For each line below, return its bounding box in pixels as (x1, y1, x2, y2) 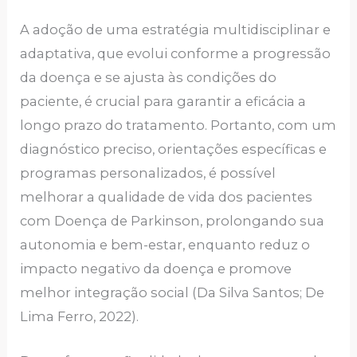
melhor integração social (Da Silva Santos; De (20, 284, 325, 301)
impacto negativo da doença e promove (20, 261, 292, 277)
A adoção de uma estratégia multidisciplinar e (20, 22, 331, 38)
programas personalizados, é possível (20, 165, 277, 182)
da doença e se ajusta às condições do (20, 69, 277, 86)
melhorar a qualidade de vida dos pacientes (20, 189, 313, 206)
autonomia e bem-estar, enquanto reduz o (20, 237, 311, 253)
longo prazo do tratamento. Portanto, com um (20, 117, 337, 134)
